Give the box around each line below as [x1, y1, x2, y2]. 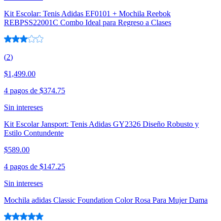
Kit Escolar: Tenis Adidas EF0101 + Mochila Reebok [4, 9, 171, 18]
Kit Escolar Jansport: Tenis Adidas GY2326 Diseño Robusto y [4, 120, 199, 129]
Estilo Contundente [4, 129, 64, 138]
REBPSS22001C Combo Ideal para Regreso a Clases [4, 18, 171, 27]
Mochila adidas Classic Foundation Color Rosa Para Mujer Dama [4, 196, 208, 205]
